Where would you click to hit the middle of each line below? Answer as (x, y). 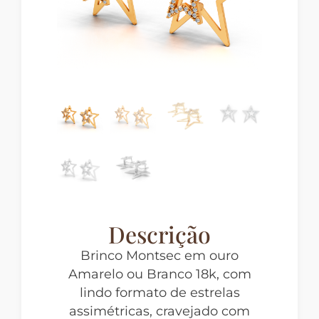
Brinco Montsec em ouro (159, 256)
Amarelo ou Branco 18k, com (159, 274)
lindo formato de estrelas (159, 293)
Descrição (159, 234)
